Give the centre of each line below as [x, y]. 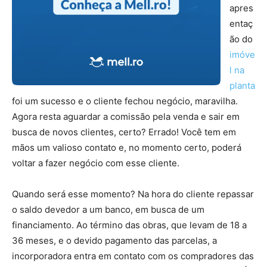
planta [242, 86]
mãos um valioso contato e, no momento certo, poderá [127, 148]
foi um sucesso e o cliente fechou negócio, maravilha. [125, 101]
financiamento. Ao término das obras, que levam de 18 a [129, 225]
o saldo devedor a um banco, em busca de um [108, 209]
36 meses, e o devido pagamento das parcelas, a [114, 240]
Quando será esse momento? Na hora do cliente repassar [133, 194]
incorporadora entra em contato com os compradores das [133, 256]
